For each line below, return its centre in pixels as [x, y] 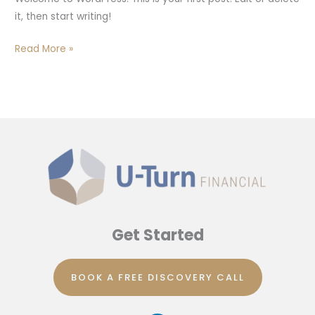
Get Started [157, 236]
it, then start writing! [63, 17]
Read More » [44, 49]
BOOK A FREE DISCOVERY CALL [157, 278]
